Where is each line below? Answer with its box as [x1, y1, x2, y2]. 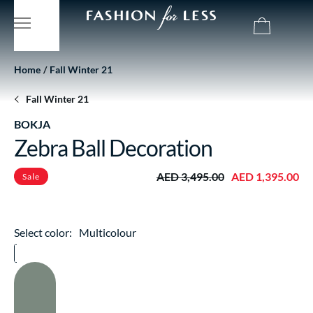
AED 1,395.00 [231, 169, 299, 183]
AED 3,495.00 [156, 169, 224, 183]
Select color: [14, 226, 72, 239]
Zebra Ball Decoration [14, 134, 212, 161]
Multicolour [79, 226, 136, 239]
